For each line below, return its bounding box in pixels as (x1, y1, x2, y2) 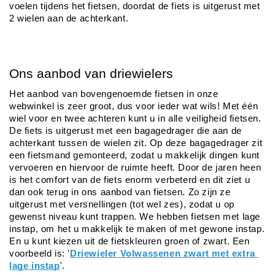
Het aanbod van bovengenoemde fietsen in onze (9, 89, 219, 99)
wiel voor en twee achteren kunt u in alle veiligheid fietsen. (9, 114, 261, 124)
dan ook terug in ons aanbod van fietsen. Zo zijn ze (9, 187, 231, 198)
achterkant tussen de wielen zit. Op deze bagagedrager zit (9, 138, 263, 149)
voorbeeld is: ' (9, 249, 70, 259)
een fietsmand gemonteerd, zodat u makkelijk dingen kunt (9, 150, 260, 161)
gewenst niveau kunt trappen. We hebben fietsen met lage (9, 212, 261, 222)
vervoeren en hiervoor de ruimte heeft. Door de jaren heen (9, 163, 261, 173)
